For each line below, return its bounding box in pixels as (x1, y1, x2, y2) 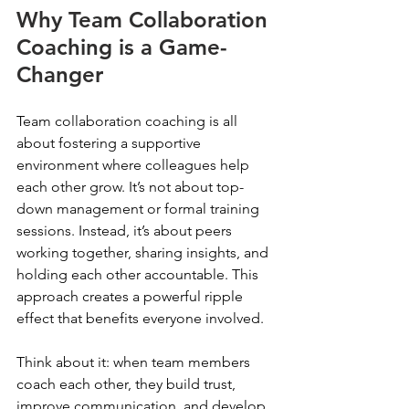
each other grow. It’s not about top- (16, 178, 244, 195)
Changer (16, 61, 103, 88)
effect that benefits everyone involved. (16, 309, 264, 327)
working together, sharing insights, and (16, 244, 272, 261)
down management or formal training (16, 200, 263, 217)
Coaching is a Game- (16, 34, 227, 60)
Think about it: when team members (16, 353, 254, 371)
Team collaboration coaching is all (16, 112, 241, 130)
